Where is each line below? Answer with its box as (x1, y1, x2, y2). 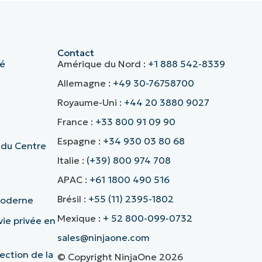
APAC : (57, 174, 89, 186)
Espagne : (57, 135, 103, 147)
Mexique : (57, 212, 103, 225)
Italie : (57, 154, 87, 167)
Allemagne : (57, 77, 113, 89)
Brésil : (57, 193, 88, 205)
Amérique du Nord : (57, 58, 148, 70)
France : (57, 116, 95, 128)
